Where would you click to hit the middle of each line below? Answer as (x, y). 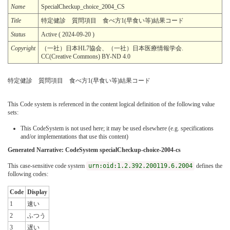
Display (37, 192)
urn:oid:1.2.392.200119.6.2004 (140, 166)
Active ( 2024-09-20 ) (68, 34)
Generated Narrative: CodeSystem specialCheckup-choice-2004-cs (94, 150)
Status (18, 34)
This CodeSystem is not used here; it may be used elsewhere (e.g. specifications (117, 128)
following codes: (28, 174)
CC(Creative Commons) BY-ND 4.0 (86, 56)
